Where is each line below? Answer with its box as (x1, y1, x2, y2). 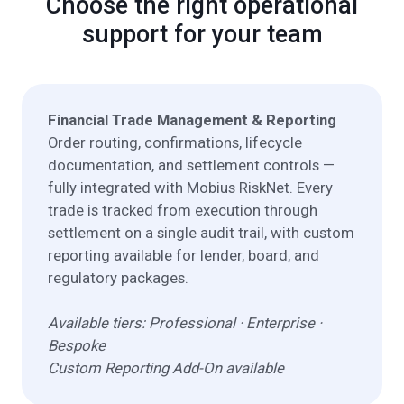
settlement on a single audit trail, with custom (47, 224, 354, 243)
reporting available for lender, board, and (47, 246, 319, 265)
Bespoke (47, 336, 106, 355)
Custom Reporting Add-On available (47, 359, 284, 378)
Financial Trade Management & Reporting (47, 111, 336, 130)
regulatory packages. (47, 269, 188, 288)
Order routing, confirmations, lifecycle (47, 133, 302, 152)
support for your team (81, 20, 323, 50)
